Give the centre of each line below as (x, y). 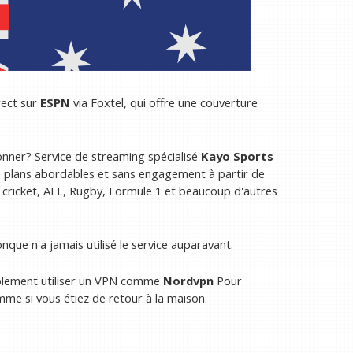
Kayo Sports (237, 156)
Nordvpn (188, 281)
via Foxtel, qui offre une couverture (164, 102)
